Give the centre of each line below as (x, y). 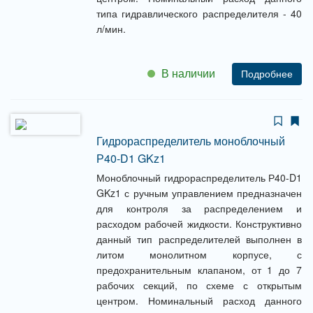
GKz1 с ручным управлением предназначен (199, 193)
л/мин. (111, 29)
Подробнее (267, 74)
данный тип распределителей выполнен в (199, 239)
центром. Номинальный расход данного (199, 300)
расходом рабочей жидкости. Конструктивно (199, 224)
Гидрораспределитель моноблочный (191, 141)
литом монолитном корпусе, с (199, 254)
